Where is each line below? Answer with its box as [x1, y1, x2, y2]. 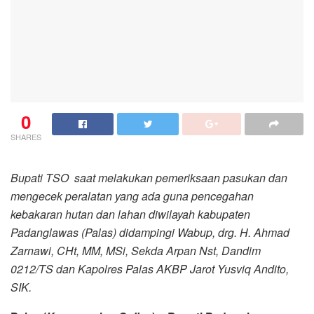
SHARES [11, 131, 41, 143]
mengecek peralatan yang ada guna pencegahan [11, 188, 254, 205]
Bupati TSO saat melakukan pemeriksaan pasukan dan [11, 170, 287, 186]
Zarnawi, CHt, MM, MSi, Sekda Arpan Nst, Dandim [11, 243, 261, 259]
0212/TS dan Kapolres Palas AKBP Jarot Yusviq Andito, [11, 261, 289, 278]
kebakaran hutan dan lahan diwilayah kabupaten [11, 206, 250, 223]
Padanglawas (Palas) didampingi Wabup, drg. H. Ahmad [11, 224, 289, 241]
